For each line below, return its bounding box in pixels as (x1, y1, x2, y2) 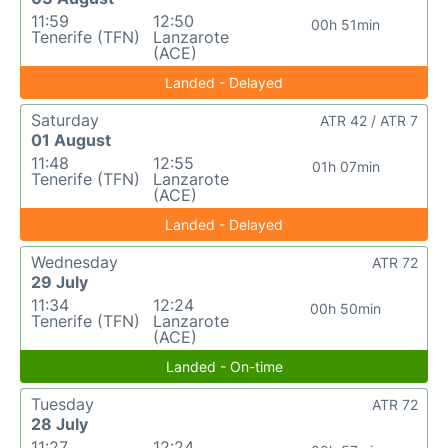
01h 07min (311, 158, 380, 175)
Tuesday (31, 394, 94, 414)
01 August (31, 130, 111, 150)
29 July (31, 272, 88, 292)
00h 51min (311, 16, 381, 33)
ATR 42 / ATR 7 (320, 112, 418, 129)
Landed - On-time (165, 358, 283, 375)
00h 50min (310, 300, 382, 317)
